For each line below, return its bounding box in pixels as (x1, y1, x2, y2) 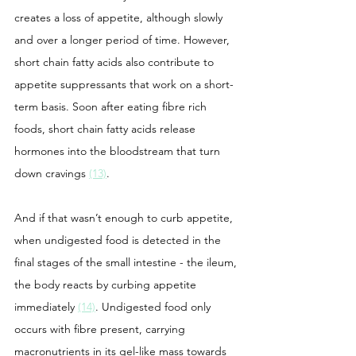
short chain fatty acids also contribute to (14, 54, 217, 69)
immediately (14, 299, 78, 314)
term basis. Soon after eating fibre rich (14, 99, 210, 114)
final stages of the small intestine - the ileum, (14, 254, 240, 269)
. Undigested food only (95, 299, 214, 314)
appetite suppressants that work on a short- (14, 76, 234, 91)
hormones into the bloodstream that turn (14, 143, 223, 158)
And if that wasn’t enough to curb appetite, (14, 210, 236, 225)
